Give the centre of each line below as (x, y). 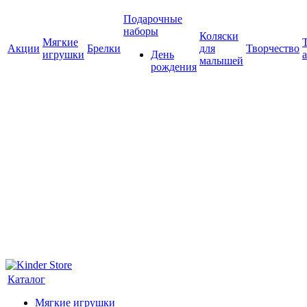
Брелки (104, 48)
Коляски (219, 36)
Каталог (26, 279)
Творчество (273, 48)
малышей (221, 61)
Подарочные (153, 19)
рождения (174, 67)
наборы (141, 31)
